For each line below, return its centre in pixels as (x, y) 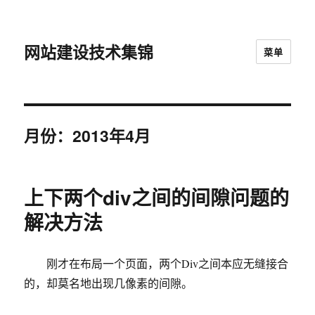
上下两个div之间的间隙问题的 (157, 197)
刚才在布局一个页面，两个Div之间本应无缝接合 (156, 263)
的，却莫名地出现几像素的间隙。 (109, 283)
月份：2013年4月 (88, 135)
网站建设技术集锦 (89, 51)
